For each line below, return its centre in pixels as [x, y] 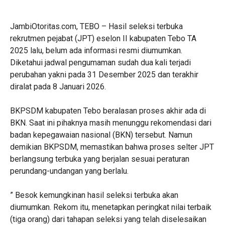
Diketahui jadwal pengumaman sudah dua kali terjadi [100, 63]
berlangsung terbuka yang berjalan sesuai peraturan [100, 159]
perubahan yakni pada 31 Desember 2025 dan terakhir [104, 75]
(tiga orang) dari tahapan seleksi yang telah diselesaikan [108, 219]
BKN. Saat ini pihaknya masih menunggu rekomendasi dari [111, 123]
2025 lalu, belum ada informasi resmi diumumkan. [96, 50]
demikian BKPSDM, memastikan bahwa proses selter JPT [112, 147]
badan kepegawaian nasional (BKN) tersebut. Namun [101, 135]
